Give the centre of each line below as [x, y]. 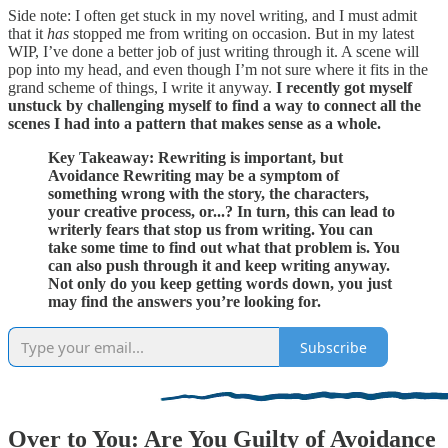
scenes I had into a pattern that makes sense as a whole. [194, 124]
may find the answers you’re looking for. [184, 302]
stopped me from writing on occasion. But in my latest [241, 34]
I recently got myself [344, 88]
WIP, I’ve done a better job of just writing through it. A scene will [213, 52]
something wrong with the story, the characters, [208, 194]
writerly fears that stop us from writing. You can [210, 230]
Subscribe [333, 347]
